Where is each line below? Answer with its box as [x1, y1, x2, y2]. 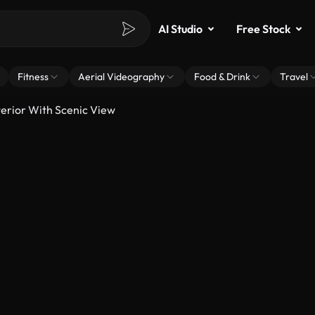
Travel [280, 70, 308, 83]
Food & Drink [194, 70, 250, 83]
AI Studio [158, 22, 202, 36]
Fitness [18, 70, 49, 83]
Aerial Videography [78, 70, 165, 83]
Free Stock [236, 22, 290, 36]
